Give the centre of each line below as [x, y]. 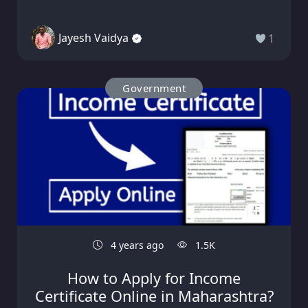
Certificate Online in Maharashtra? [154, 296]
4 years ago [136, 245]
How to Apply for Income [154, 278]
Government [154, 88]
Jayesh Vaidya [93, 37]
